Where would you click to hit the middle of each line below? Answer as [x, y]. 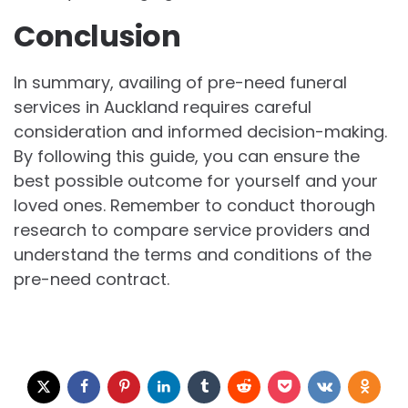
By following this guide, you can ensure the [187, 156]
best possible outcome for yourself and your [196, 180]
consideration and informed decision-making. [200, 131]
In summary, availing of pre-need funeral [180, 82]
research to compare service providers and [192, 229]
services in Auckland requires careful [163, 107]
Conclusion [97, 36]
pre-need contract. [92, 279]
